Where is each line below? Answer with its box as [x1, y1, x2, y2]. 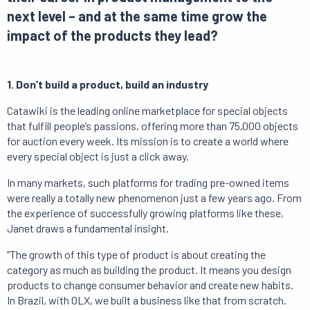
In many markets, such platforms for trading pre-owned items [7, 176, 289, 190]
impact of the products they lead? [7, 27, 218, 44]
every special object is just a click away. [7, 149, 189, 163]
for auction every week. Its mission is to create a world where [7, 134, 289, 148]
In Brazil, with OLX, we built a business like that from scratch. [7, 293, 286, 307]
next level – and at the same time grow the [7, 8, 267, 25]
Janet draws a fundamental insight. [7, 221, 169, 235]
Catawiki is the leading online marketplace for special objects [7, 104, 288, 118]
